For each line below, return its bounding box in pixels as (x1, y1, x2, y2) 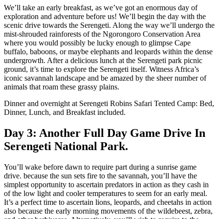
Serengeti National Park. (4, 139, 128, 153)
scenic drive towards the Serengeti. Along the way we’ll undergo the (4, 21, 215, 30)
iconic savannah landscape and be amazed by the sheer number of (4, 74, 206, 83)
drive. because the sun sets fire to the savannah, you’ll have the (4, 171, 197, 180)
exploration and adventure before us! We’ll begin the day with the (4, 12, 206, 21)
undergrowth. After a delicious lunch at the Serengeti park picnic (4, 56, 202, 65)
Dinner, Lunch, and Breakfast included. (4, 108, 126, 117)
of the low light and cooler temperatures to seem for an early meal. (4, 189, 207, 197)
